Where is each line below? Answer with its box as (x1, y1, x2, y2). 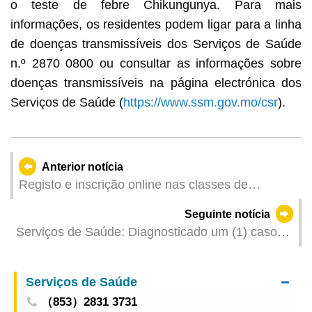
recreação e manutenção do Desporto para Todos (18, 196, 295, 210)
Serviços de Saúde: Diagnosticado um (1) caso (15, 224, 277, 239)
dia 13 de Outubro (18, 232, 119, 247)
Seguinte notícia (184, 208, 270, 220)
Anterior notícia (42, 161, 124, 173)
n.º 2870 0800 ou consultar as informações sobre (10, 56, 302, 71)
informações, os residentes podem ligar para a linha (10, 17, 302, 32)
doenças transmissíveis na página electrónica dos (10, 76, 302, 91)
